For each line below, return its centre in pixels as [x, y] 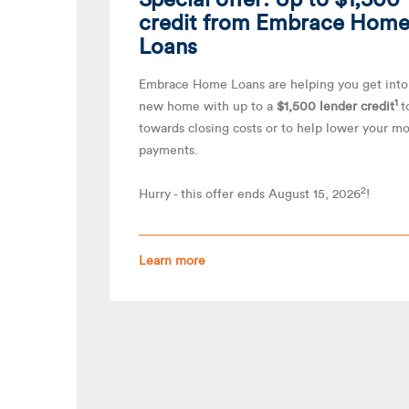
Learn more [172, 261]
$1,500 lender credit [336, 106]
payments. [170, 150]
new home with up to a [208, 106]
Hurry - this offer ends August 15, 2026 [250, 194]
